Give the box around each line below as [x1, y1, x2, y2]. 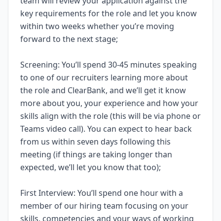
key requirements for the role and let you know [20, 8, 197, 19]
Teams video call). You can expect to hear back [20, 123, 192, 134]
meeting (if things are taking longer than [20, 149, 172, 160]
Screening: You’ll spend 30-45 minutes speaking [20, 59, 197, 70]
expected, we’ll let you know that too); [20, 162, 163, 173]
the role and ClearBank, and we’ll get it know [20, 85, 186, 96]
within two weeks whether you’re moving [20, 21, 174, 32]
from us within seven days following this [20, 136, 171, 147]
